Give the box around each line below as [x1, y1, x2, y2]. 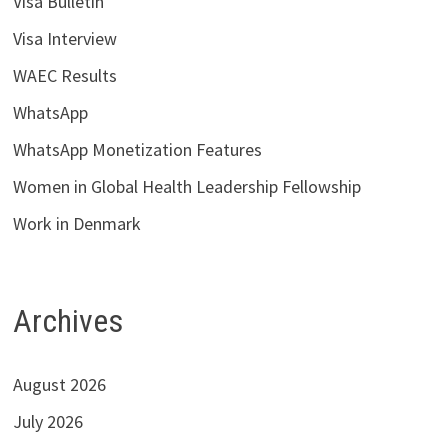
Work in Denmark [12, 211, 141, 235]
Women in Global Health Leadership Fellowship [12, 174, 361, 198]
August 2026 [12, 373, 106, 397]
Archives [12, 301, 123, 340]
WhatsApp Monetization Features [12, 137, 262, 161]
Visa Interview [12, 26, 117, 50]
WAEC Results [12, 63, 117, 87]
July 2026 [12, 410, 83, 434]
